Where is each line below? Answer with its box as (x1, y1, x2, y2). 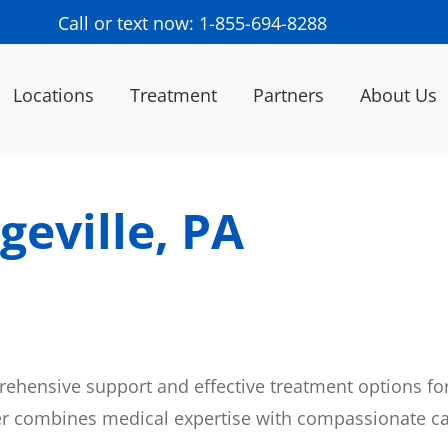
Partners (252, 83, 324, 107)
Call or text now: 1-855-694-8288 (57, 11, 327, 35)
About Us (359, 83, 437, 107)
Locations (12, 83, 94, 107)
